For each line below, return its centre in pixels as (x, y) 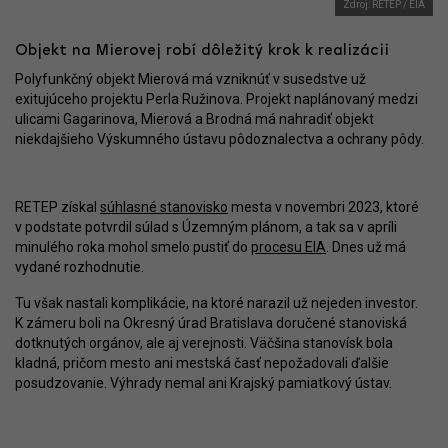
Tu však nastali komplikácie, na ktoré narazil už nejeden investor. (216, 303)
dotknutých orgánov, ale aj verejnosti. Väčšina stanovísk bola (204, 343)
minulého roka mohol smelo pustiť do (133, 247)
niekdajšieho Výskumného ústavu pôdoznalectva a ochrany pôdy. (219, 139)
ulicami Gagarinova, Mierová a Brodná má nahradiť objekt (194, 119)
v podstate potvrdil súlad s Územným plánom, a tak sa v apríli (206, 227)
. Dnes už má (366, 247)
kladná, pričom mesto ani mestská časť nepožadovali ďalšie (202, 363)
